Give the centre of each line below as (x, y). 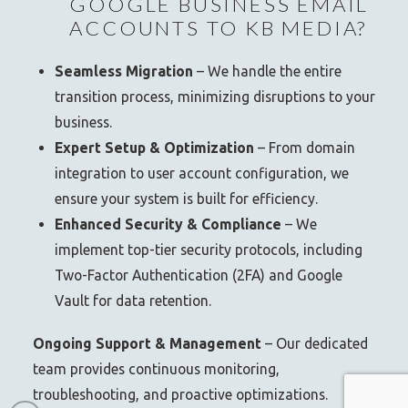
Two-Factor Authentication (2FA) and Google (198, 275)
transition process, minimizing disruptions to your (214, 97)
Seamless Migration (123, 71)
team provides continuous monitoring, (157, 368)
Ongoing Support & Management (148, 343)
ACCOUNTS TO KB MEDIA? (219, 28)
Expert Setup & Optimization (154, 148)
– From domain (304, 148)
